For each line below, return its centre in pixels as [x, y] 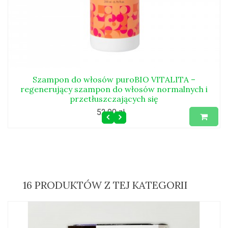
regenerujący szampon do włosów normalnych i [114, 89]
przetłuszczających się [114, 99]
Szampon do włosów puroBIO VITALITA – [114, 79]
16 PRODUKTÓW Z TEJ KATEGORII [105, 185]
